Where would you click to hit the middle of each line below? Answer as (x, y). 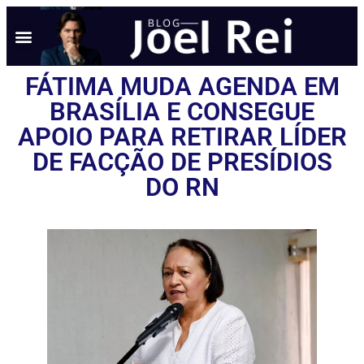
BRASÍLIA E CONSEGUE (182, 112)
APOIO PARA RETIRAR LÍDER (182, 137)
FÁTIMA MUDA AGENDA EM (182, 87)
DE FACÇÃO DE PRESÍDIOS (182, 162)
